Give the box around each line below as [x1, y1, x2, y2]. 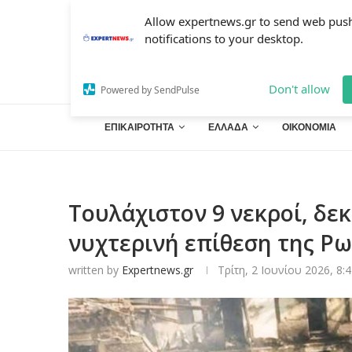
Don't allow [269, 81, 330, 97]
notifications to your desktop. [145, 31, 303, 46]
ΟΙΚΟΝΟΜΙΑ [281, 122, 336, 133]
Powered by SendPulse [101, 82, 200, 97]
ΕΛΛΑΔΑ [207, 122, 248, 133]
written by [68, 262, 122, 277]
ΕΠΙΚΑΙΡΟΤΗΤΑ [104, 122, 174, 133]
